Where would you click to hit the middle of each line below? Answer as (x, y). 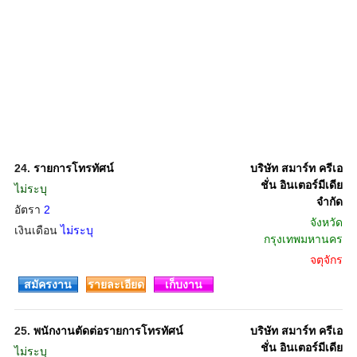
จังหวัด (326, 222)
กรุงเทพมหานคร (303, 239)
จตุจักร (326, 260)
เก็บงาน (183, 284)
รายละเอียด (116, 284)
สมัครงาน (48, 284)
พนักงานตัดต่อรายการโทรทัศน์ (108, 331)
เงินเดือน (37, 230)
